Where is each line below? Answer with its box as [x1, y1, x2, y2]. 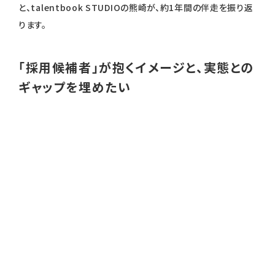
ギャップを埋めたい [18, 78, 131, 96]
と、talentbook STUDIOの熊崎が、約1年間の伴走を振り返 [18, 1, 254, 14]
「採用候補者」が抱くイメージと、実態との [18, 58, 255, 77]
